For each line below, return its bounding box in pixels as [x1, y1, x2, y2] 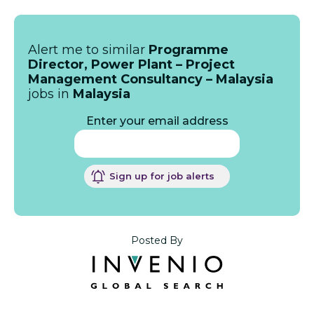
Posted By [131, 234, 183, 247]
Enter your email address [86, 114, 228, 128]
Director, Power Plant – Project [28, 57, 235, 72]
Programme [149, 42, 228, 57]
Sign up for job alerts [109, 170, 214, 182]
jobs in [28, 86, 73, 102]
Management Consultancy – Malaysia [28, 71, 273, 87]
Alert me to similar [28, 42, 149, 57]
